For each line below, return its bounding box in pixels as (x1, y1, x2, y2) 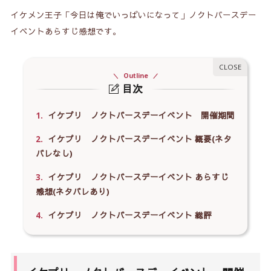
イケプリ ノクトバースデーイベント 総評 (45, 210, 212, 221)
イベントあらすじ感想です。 (10, 26, 121, 38)
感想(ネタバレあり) (35, 186, 109, 198)
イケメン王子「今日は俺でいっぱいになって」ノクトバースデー (10, 10, 256, 21)
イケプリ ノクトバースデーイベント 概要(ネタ (45, 134, 232, 145)
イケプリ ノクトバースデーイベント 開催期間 (45, 110, 235, 122)
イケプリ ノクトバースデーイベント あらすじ (45, 172, 229, 183)
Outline (123, 71, 148, 80)
